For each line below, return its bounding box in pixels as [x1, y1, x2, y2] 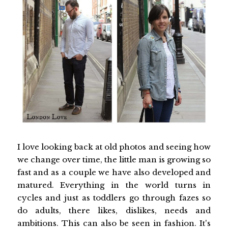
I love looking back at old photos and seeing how [17, 142, 211, 152]
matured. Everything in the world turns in [17, 180, 211, 190]
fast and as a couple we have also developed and [17, 167, 211, 178]
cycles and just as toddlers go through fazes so [17, 193, 211, 203]
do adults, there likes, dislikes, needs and [17, 206, 211, 216]
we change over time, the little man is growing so [17, 155, 211, 165]
